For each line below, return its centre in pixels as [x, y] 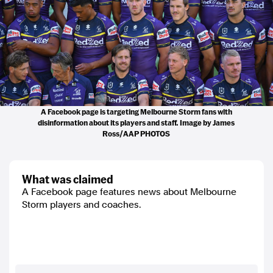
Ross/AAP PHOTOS [136, 133]
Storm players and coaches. [81, 204]
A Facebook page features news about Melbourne [129, 192]
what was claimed [73, 179]
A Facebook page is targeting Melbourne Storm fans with [136, 111]
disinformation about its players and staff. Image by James [136, 122]
